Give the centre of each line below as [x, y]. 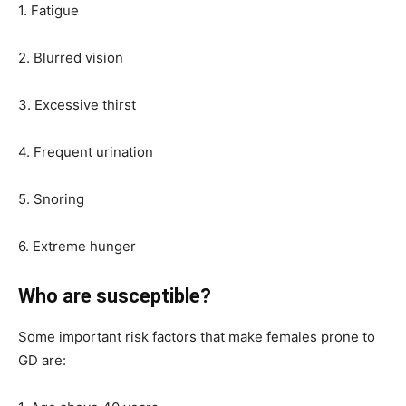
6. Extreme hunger [77, 246]
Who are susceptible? [115, 295]
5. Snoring [51, 198]
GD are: [42, 360]
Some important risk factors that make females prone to [197, 336]
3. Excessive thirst [77, 104]
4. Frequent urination [86, 151]
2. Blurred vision [71, 57]
